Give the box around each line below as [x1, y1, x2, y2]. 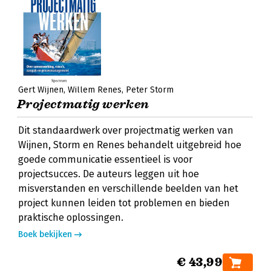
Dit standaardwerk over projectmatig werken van [18, 125, 233, 136]
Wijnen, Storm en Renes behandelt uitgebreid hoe [18, 139, 241, 151]
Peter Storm [126, 85, 174, 95]
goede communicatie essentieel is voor [18, 154, 192, 165]
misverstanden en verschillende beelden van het [18, 183, 238, 194]
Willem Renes [68, 85, 122, 95]
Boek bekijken [18, 229, 72, 240]
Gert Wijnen [18, 85, 64, 95]
